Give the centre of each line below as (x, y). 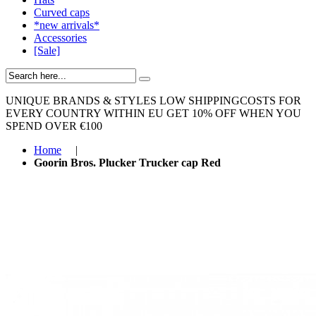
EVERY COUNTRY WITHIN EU (85, 113)
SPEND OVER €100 (54, 126)
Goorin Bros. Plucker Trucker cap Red (127, 163)
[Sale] (47, 50)
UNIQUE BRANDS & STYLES (81, 101)
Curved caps (62, 12)
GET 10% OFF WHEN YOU (234, 113)
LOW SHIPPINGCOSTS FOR (230, 101)
